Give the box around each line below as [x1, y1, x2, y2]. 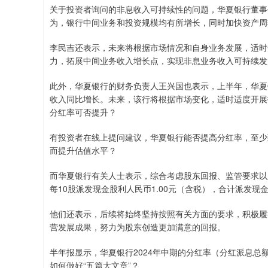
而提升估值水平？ [50, 144, 117, 156]
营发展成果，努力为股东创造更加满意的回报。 [50, 220, 226, 233]
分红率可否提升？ [50, 105, 117, 118]
